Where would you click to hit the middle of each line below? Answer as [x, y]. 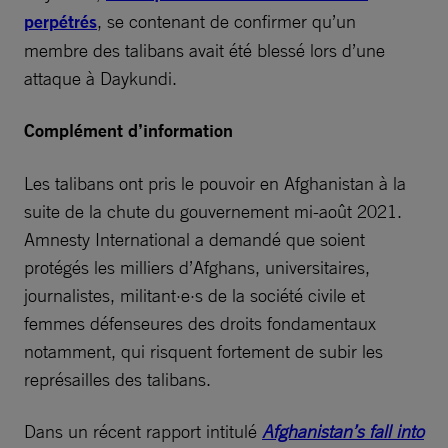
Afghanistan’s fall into [343, 430]
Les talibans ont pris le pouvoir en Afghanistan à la [215, 182]
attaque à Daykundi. [100, 77]
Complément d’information [128, 130]
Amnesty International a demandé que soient [194, 238]
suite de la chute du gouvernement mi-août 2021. [213, 210]
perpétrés [60, 21]
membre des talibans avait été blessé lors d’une [204, 49]
